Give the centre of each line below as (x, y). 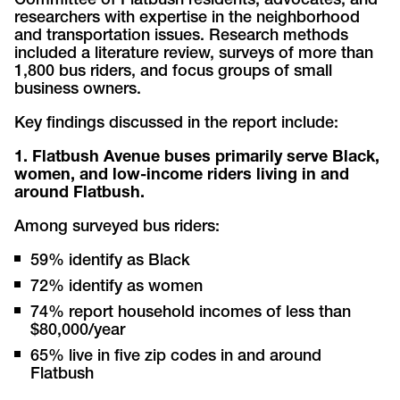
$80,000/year (78, 331)
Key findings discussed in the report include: (177, 124)
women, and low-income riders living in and (182, 175)
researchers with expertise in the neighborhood (187, 18)
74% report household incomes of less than (191, 313)
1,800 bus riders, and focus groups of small (174, 72)
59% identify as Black (113, 261)
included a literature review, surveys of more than (194, 54)
